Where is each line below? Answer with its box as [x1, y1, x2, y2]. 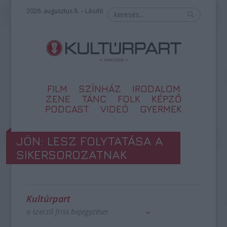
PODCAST [45, 103, 89, 115]
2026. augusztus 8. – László [26, 7, 104, 15]
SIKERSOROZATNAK [16, 147, 127, 162]
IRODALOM [132, 83, 180, 94]
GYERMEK [140, 103, 182, 115]
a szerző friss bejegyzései [26, 206, 108, 216]
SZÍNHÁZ [78, 83, 121, 94]
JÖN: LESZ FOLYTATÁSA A [16, 134, 164, 148]
